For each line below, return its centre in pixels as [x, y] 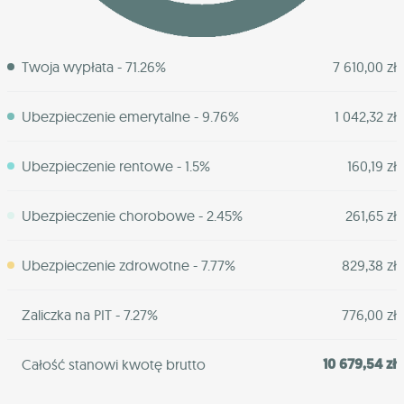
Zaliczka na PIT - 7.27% [90, 315]
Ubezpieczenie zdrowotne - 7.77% [129, 266]
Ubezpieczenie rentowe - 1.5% [116, 166]
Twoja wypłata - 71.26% [94, 67]
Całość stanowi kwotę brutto [114, 365]
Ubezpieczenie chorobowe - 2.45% [132, 216]
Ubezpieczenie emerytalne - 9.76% [130, 117]
